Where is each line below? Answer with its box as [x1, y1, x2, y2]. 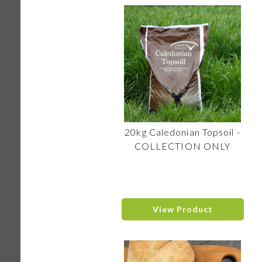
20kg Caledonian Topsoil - [125, 126, 240, 137]
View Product [152, 204, 213, 214]
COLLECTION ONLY [134, 140, 231, 151]
